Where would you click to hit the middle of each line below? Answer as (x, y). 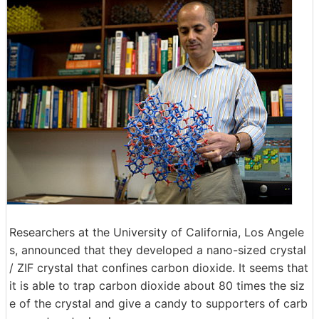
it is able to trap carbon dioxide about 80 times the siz (157, 286)
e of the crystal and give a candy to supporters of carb (158, 303)
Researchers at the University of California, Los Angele (157, 232)
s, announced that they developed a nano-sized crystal (158, 250)
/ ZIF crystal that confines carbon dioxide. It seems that (159, 268)
